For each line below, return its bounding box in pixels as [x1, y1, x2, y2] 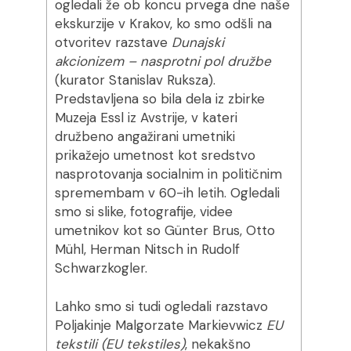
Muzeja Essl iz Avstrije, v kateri [54, 109, 237, 126]
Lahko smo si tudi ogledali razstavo [54, 298, 268, 315]
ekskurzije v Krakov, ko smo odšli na [54, 15, 272, 32]
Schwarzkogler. [54, 259, 147, 277]
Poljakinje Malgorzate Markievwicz [54, 317, 266, 334]
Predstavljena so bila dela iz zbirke [54, 90, 265, 107]
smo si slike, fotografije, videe [54, 203, 233, 220]
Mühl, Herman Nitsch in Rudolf [54, 241, 240, 258]
